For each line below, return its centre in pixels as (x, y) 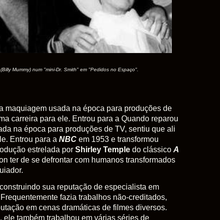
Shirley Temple (103, 150)
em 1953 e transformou (119, 139)
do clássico (152, 150)
